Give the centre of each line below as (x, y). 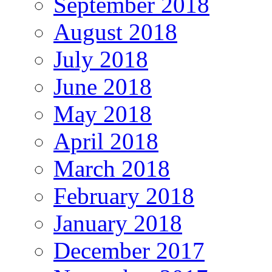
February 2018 (124, 196)
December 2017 (129, 251)
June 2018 (103, 87)
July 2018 (101, 59)
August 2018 (115, 32)
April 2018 (106, 141)
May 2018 (103, 114)
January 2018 (118, 223)
